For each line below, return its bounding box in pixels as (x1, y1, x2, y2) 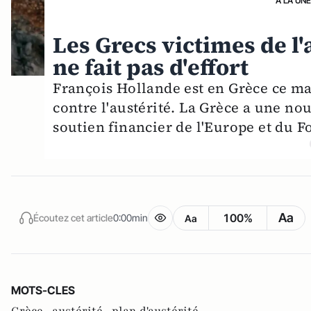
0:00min (113, 211, 148, 224)
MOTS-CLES (11, 283, 75, 298)
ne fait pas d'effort (53, 52, 249, 83)
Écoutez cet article (33, 211, 113, 224)
